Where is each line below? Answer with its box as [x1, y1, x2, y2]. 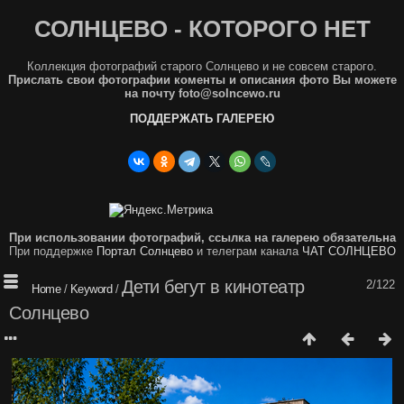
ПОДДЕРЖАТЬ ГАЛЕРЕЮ [130, 111, 274, 125]
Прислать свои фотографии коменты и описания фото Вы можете [7, 72, 397, 87]
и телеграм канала [192, 243, 302, 258]
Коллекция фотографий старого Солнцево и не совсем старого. [27, 59, 377, 73]
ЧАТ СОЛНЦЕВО [301, 243, 396, 258]
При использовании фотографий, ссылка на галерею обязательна [8, 230, 396, 244]
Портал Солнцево [96, 243, 193, 258]
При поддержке [8, 243, 96, 258]
